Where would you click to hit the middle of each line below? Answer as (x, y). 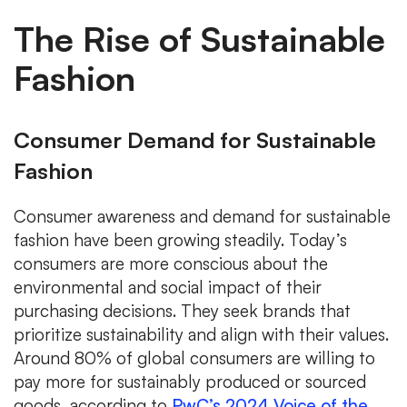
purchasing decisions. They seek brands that (182, 310)
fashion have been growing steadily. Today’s (180, 239)
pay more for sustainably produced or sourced (190, 381)
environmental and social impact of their (168, 287)
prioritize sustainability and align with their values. (201, 334)
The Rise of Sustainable (199, 38)
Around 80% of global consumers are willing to (194, 357)
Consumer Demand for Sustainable (195, 139)
